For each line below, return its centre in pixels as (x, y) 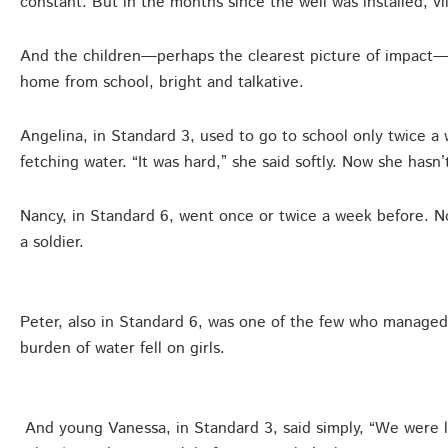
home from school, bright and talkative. (162, 82)
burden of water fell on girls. (122, 348)
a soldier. (52, 242)
